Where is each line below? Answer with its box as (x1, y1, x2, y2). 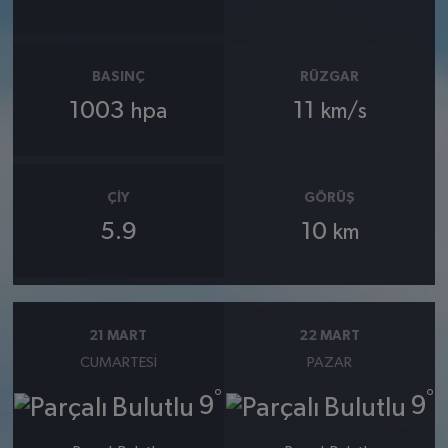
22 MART (299, 328, 361, 343)
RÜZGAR (300, 69, 360, 84)
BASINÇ (91, 69, 145, 84)
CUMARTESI (79, 355, 157, 371)
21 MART (89, 328, 148, 343)
